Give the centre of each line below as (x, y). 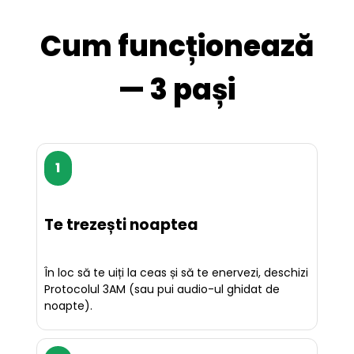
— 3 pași (177, 89)
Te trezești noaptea (122, 225)
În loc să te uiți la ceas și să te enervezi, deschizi (177, 273)
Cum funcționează (177, 46)
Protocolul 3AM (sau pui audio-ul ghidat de (162, 290)
